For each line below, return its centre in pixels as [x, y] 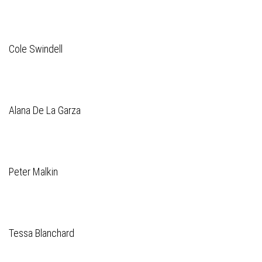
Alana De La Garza [45, 110]
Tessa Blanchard [42, 233]
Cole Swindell [36, 49]
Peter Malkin [33, 172]
